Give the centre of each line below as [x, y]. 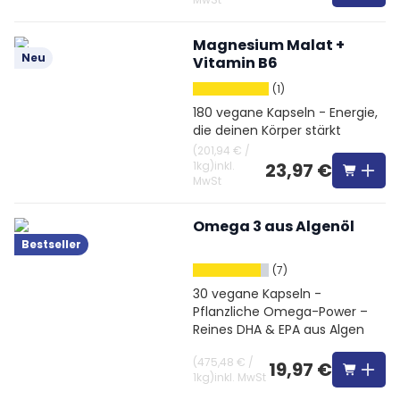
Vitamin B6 [235, 63]
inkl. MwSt [240, 377]
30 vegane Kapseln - [257, 294]
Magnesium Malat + [269, 45]
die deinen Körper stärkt [267, 130]
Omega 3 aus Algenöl [274, 226]
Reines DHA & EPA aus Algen [279, 329]
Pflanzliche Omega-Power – [280, 312]
